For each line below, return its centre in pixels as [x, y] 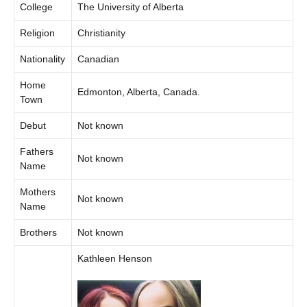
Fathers [37, 151]
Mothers [38, 192]
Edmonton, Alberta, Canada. [139, 91]
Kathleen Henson [115, 258]
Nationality [42, 59]
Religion [37, 33]
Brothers [38, 232]
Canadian [98, 59]
